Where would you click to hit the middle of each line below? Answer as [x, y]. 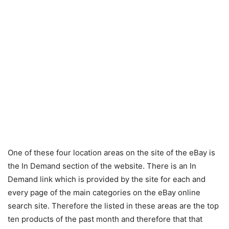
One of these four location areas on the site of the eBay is [111, 153]
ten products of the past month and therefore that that [105, 219]
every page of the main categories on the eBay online [104, 193]
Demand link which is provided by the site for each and [107, 179]
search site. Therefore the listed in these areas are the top [113, 206]
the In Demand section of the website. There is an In [102, 166]
